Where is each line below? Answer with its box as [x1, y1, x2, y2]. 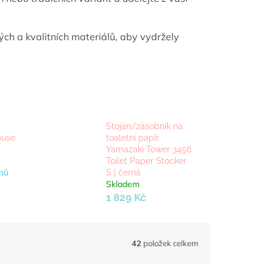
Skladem [105, 179, 140, 190]
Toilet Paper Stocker [105, 156, 186, 166]
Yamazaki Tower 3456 [105, 144, 191, 155]
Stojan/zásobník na [105, 121, 183, 132]
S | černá [105, 168, 141, 178]
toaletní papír [105, 133, 159, 143]
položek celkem [141, 238, 198, 248]
